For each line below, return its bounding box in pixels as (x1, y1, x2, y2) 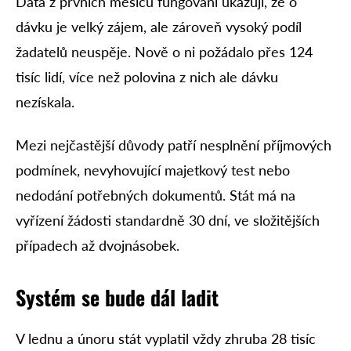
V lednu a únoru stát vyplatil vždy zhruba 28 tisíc (16, 329, 316, 347)
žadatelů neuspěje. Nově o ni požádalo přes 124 (16, 43, 313, 61)
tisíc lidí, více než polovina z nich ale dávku (16, 68, 278, 86)
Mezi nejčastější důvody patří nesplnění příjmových (16, 136, 331, 154)
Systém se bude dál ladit (16, 281, 219, 313)
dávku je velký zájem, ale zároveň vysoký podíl (16, 18, 302, 36)
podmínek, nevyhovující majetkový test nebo (16, 161, 290, 179)
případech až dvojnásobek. (16, 236, 179, 254)
